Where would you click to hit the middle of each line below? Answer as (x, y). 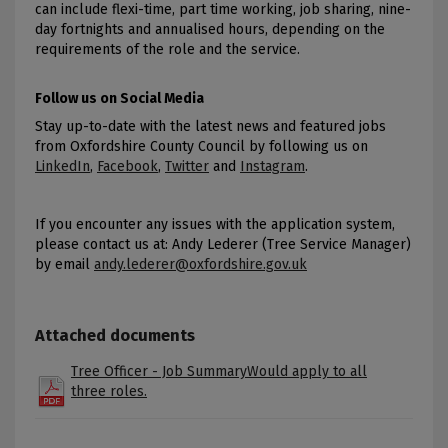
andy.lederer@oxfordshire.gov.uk (200, 264)
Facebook (127, 167)
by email (64, 264)
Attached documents (115, 335)
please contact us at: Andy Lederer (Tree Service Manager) (223, 244)
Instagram (272, 167)
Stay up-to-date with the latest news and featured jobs (210, 127)
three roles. (109, 391)
